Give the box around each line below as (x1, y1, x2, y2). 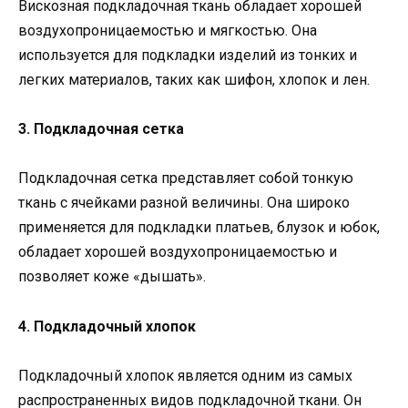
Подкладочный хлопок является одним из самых (18, 366, 352, 384)
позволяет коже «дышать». (18, 268, 206, 286)
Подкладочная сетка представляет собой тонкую (18, 169, 353, 188)
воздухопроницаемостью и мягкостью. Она (18, 22, 317, 40)
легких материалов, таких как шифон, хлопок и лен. (18, 71, 370, 89)
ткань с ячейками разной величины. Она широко (18, 194, 350, 212)
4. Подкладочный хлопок (18, 317, 196, 335)
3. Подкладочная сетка (18, 120, 184, 138)
